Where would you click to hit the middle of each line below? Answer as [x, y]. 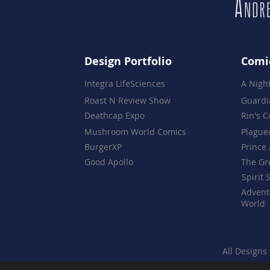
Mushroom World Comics [135, 132]
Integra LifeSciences [125, 84]
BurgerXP [103, 147]
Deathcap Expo [115, 116]
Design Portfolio [128, 61]
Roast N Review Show [127, 101]
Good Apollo [109, 162]
